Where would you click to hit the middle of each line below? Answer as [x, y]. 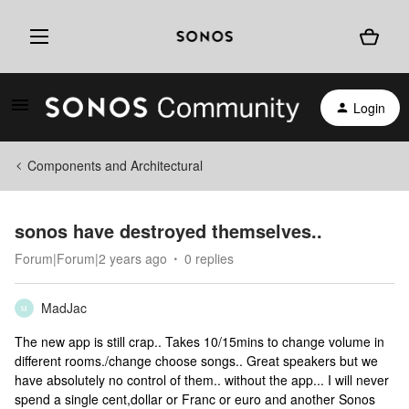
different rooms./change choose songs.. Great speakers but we [196, 361]
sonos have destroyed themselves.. [168, 231]
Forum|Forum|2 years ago [91, 258]
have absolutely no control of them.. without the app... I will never [202, 380]
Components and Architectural [115, 165]
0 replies [209, 258]
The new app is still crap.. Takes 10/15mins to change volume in [199, 341]
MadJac [64, 308]
